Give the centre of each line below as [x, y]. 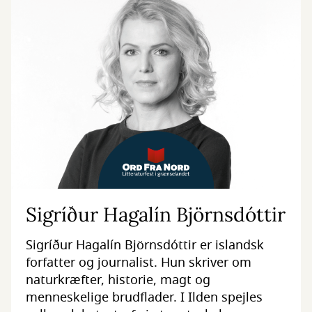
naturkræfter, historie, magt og [118, 280]
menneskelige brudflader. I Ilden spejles [144, 297]
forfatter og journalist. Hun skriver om [138, 262]
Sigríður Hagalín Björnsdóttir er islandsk [145, 245]
